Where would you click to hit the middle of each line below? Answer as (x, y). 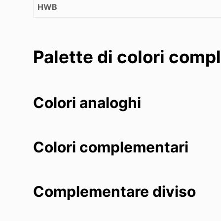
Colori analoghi (87, 102)
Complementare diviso (115, 191)
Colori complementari (111, 147)
